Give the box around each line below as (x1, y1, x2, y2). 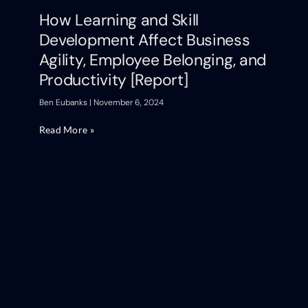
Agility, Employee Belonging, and (38, 49, 267, 71)
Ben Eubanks (38, 97, 89, 109)
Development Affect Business (38, 30, 250, 51)
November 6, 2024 (91, 97, 164, 109)
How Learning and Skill (38, 10, 199, 31)
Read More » (38, 124, 94, 136)
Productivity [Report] (38, 69, 188, 91)
